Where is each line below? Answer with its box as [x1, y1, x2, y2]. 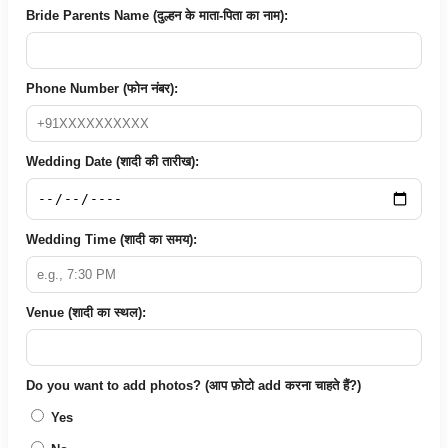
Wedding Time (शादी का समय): [26, 231, 197, 247]
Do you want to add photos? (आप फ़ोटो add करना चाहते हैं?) [26, 377, 361, 393]
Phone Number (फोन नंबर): [26, 80, 178, 96]
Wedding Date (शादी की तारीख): [26, 153, 199, 169]
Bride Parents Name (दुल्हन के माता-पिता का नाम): [26, 7, 288, 23]
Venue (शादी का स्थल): [26, 304, 146, 320]
